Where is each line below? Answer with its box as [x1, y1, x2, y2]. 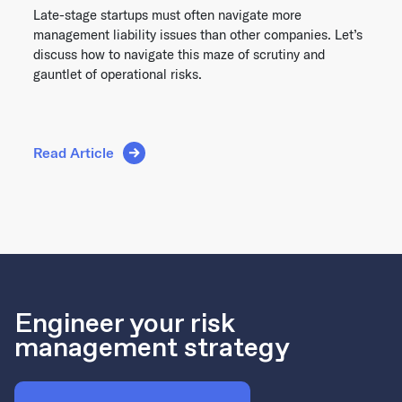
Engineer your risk [14, 306, 235, 340]
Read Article [33, 144, 114, 162]
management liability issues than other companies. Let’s [33, 25, 363, 43]
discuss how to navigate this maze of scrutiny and [33, 45, 325, 63]
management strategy [14, 330, 290, 364]
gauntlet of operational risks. [33, 65, 202, 83]
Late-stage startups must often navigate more [33, 5, 301, 23]
